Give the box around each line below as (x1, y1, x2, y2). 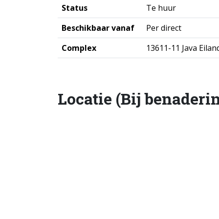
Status (62, 2, 88, 13)
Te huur (146, 2, 176, 13)
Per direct (146, 22, 181, 33)
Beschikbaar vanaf (62, 22, 134, 33)
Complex (62, 43, 96, 53)
